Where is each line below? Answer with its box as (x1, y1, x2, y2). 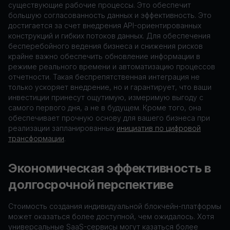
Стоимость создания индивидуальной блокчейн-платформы (8, 202, 221, 210)
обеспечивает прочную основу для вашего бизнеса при (8, 113, 210, 122)
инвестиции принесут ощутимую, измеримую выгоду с (8, 93, 203, 102)
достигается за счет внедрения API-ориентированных (8, 21, 201, 30)
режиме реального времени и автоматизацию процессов (8, 62, 215, 71)
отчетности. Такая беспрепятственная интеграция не (8, 72, 200, 81)
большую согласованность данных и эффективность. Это (8, 11, 212, 20)
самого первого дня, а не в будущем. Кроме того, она (8, 103, 201, 112)
